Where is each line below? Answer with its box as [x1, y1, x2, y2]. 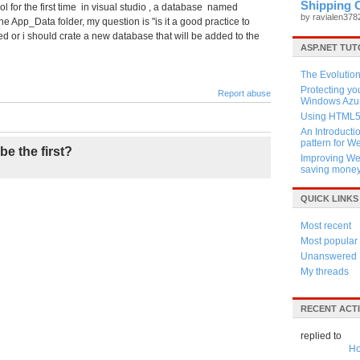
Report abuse [218, 88, 271, 98]
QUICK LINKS [301, 194, 358, 203]
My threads [301, 266, 349, 277]
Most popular [301, 235, 358, 247]
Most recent [301, 220, 351, 231]
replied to [301, 330, 342, 342]
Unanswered [301, 251, 357, 262]
